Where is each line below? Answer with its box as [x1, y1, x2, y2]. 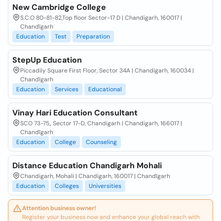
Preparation [76, 33, 110, 40]
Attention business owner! [22, 204, 96, 212]
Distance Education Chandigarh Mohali [12, 160, 162, 171]
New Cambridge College [12, 2, 106, 12]
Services [55, 85, 78, 93]
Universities [89, 182, 121, 190]
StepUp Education [12, 55, 82, 65]
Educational [88, 85, 122, 93]
